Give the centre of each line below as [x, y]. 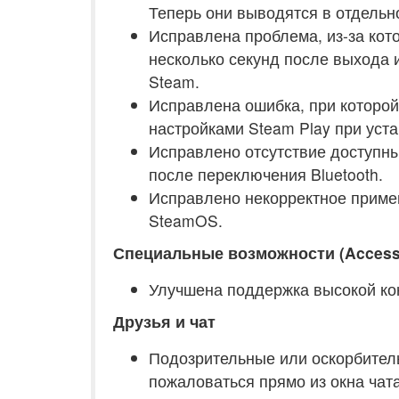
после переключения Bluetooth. [266, 174]
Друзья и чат [164, 321]
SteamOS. [186, 220]
